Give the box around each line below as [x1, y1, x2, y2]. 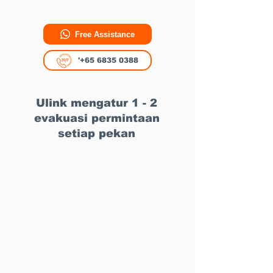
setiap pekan [58, 127, 135, 140]
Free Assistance [75, 29, 135, 39]
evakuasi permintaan [34, 112, 160, 124]
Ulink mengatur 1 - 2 [36, 97, 157, 109]
